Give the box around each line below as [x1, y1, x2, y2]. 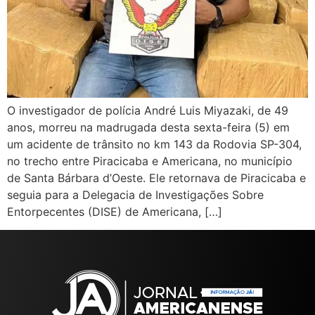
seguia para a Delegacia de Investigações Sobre [7, 187, 264, 202]
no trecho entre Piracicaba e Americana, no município [7, 153, 292, 168]
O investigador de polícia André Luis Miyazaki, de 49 [7, 103, 288, 117]
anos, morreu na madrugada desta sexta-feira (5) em [7, 120, 290, 134]
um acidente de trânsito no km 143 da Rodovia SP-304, [7, 136, 302, 151]
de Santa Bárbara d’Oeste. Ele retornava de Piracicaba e [7, 170, 306, 185]
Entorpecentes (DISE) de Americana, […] [7, 204, 222, 219]
